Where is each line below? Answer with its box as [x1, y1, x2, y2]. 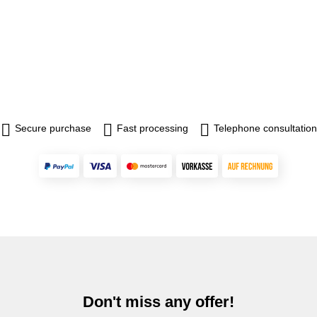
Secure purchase [14, 122, 91, 134]
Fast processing [116, 122, 188, 134]
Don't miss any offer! [83, 293, 234, 311]
